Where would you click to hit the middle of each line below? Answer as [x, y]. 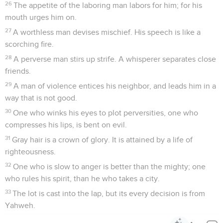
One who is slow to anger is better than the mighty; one [110, 167]
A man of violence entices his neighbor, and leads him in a [115, 86]
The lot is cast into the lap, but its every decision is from [109, 193]
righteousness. [30, 152]
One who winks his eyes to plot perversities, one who [106, 113]
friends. [18, 71]
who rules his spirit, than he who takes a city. [82, 178]
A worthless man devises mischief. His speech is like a [107, 32]
